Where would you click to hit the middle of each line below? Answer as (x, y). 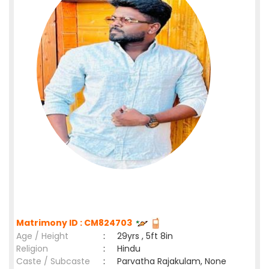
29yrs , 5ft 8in (145, 236)
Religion (32, 249)
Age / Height (42, 236)
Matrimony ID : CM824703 (76, 223)
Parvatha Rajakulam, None (172, 261)
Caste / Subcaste (53, 261)
